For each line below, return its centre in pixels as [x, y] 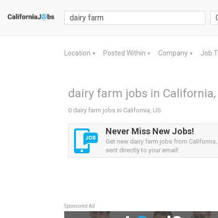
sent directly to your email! [142, 150]
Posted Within [125, 53]
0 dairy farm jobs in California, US [115, 110]
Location [78, 53]
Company [174, 53]
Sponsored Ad [80, 206]
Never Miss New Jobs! [150, 131]
